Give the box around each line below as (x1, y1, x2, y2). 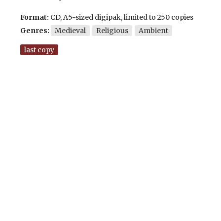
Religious (96, 26, 128, 35)
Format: (20, 12, 49, 22)
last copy (24, 45, 54, 54)
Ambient (138, 26, 168, 35)
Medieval (54, 26, 86, 35)
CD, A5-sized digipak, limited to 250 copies (48, 12, 193, 22)
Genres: (20, 26, 49, 35)
